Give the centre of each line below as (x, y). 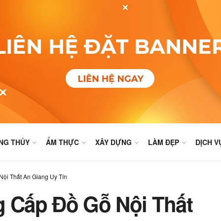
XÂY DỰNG (114, 142)
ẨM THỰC (63, 142)
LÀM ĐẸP (164, 142)
